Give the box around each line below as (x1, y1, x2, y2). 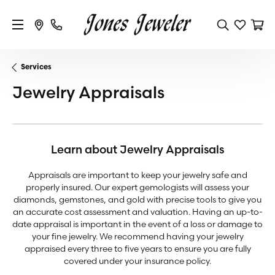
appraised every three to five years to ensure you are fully (24, 243, 251, 254)
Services (21, 63, 52, 71)
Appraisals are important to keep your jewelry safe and (28, 169, 247, 180)
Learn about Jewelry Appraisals (51, 142, 224, 157)
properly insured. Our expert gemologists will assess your (26, 182, 249, 192)
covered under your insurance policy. (64, 255, 211, 266)
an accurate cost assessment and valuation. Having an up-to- (12, 206, 263, 217)
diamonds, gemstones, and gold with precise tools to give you (14, 194, 261, 204)
